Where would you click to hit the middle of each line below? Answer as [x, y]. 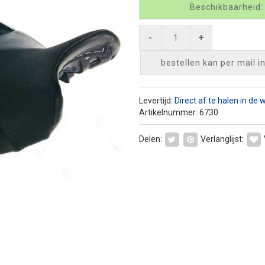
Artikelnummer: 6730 [178, 112]
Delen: [150, 139]
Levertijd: [156, 100]
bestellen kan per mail [209, 63]
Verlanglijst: [222, 139]
